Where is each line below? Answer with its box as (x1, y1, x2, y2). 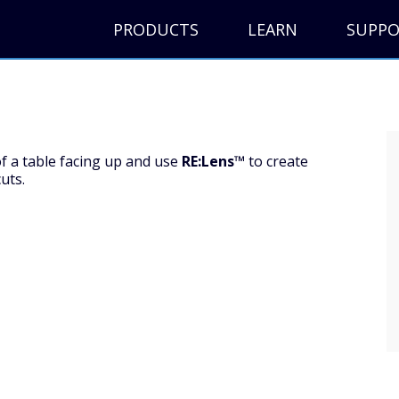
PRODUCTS (112, 19, 199, 41)
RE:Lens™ (182, 151, 245, 171)
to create (245, 151, 308, 171)
